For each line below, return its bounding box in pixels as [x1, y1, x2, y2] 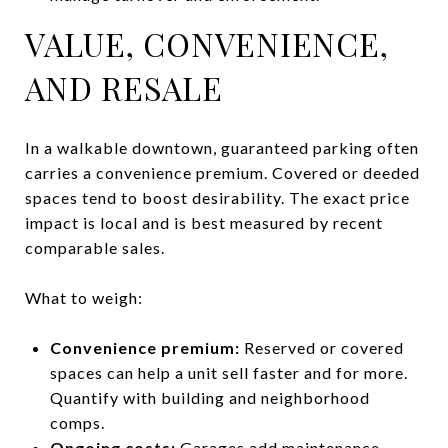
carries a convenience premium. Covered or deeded [25, 162, 420, 182]
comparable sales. [25, 237, 165, 257]
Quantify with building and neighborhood [49, 387, 370, 407]
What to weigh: [25, 287, 143, 307]
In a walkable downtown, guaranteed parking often [25, 137, 419, 157]
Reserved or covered [239, 337, 404, 357]
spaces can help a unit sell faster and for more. [49, 362, 408, 382]
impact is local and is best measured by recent [25, 212, 383, 232]
